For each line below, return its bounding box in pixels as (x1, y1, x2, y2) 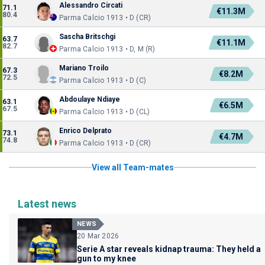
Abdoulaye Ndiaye (59, 95, 120, 104)
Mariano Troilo (59, 64, 109, 72)
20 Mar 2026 (77, 232, 119, 240)
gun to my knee (77, 254, 136, 263)
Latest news (18, 198, 76, 210)
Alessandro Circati (59, 1, 122, 9)
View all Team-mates (91, 163, 174, 172)
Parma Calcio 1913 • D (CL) (59, 108, 150, 116)
